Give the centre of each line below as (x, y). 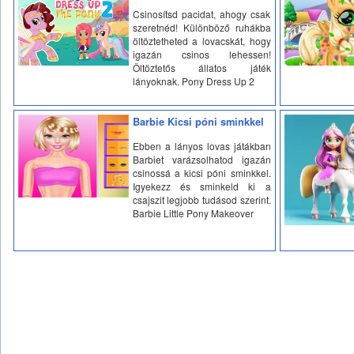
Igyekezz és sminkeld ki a (201, 186)
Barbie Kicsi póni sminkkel (198, 121)
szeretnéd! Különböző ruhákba (201, 27)
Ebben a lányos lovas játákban (201, 145)
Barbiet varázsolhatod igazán (201, 159)
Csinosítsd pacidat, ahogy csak (201, 13)
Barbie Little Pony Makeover (193, 213)
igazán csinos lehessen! (201, 54)
